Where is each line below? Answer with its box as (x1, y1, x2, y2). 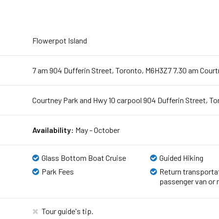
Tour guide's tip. (41, 206, 93, 216)
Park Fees (41, 166, 74, 176)
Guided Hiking (159, 153, 204, 162)
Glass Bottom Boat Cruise (41, 153, 126, 162)
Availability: (32, 125, 74, 134)
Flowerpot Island (32, 35, 87, 45)
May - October (73, 125, 120, 134)
